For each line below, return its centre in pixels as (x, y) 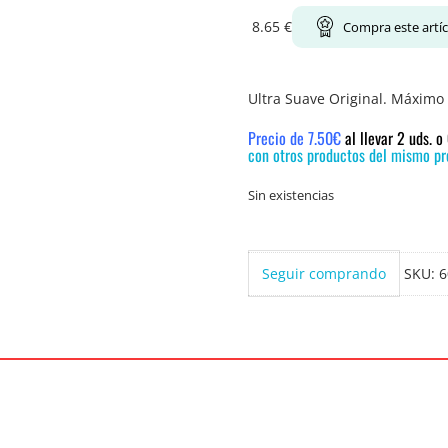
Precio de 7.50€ (296, 138)
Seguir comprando (324, 274)
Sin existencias (291, 195)
